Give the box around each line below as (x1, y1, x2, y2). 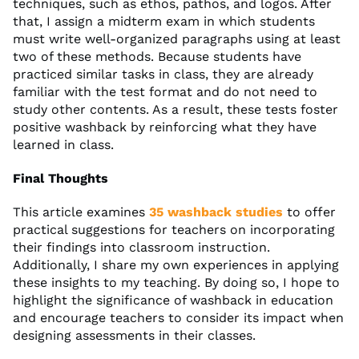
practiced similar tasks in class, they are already (13, 66, 313, 82)
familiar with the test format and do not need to (13, 83, 317, 99)
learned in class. (13, 136, 114, 152)
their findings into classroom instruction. (13, 239, 270, 255)
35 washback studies (149, 204, 283, 220)
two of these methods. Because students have (13, 48, 301, 64)
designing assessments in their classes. (13, 327, 256, 343)
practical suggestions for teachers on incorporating (13, 221, 335, 237)
